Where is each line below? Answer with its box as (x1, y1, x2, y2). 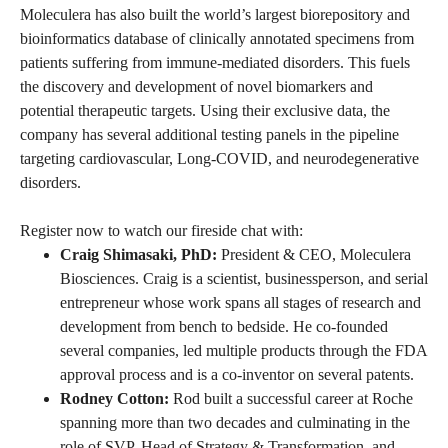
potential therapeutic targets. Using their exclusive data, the (20, 102, 390, 120)
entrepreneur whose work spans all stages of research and (60, 294, 421, 312)
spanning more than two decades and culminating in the (60, 414, 410, 432)
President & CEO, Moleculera (217, 246, 411, 264)
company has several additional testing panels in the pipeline (20, 126, 399, 144)
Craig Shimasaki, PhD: (60, 246, 217, 264)
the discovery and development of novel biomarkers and (20, 78, 373, 96)
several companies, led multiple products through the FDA (60, 342, 427, 360)
